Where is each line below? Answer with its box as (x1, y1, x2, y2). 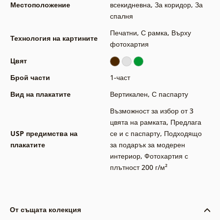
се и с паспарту (110, 129, 160, 138)
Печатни (110, 28, 137, 38)
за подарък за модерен (110, 140, 185, 150)
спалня (110, 11, 133, 21)
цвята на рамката (110, 117, 166, 127)
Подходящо (164, 129, 202, 138)
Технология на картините (10, 33, 98, 43)
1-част (110, 73, 130, 82)
